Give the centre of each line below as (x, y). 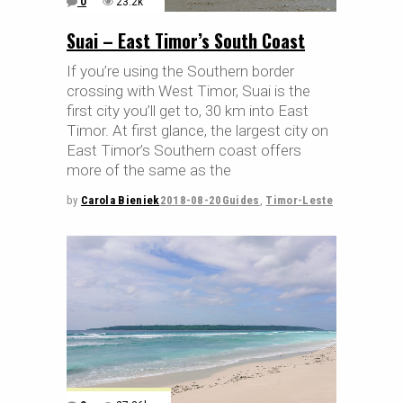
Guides (241, 200)
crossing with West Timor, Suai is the (188, 90)
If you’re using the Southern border (180, 71)
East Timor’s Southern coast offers (184, 150)
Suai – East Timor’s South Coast (186, 40)
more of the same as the (149, 170)
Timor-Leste (299, 200)
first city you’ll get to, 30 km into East (188, 110)
